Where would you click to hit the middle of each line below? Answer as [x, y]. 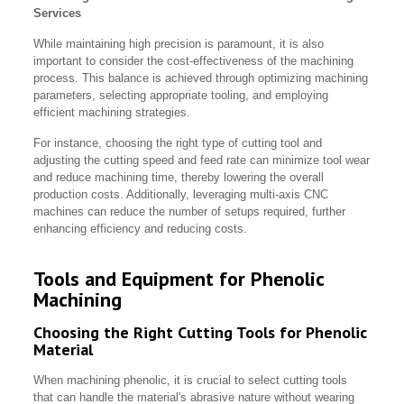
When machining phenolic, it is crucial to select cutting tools [191, 381]
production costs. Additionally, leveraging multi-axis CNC [181, 195]
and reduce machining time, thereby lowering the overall [179, 178]
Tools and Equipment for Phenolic [179, 279]
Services [58, 14]
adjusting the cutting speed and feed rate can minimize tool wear [202, 161]
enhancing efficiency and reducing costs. [141, 229]
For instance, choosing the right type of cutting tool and [178, 143]
